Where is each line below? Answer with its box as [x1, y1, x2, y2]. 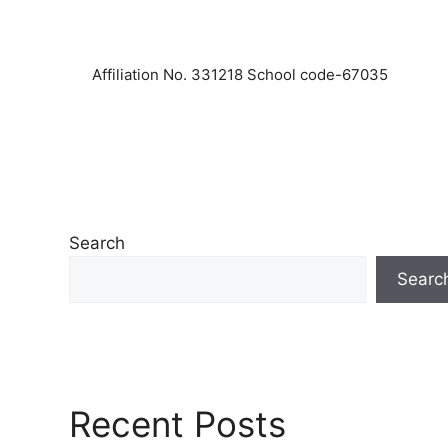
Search [68, 232, 125, 253]
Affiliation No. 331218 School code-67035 [92, 65, 388, 85]
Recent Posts [68, 402, 286, 445]
